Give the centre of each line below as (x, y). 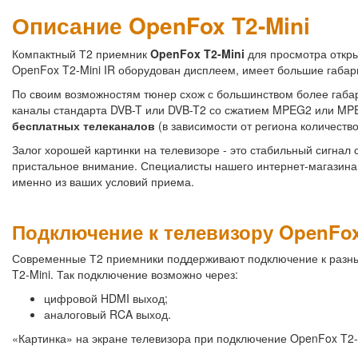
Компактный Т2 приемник (81, 54)
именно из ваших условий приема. (103, 182)
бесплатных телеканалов (84, 126)
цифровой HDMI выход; (106, 298)
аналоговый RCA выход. (107, 314)
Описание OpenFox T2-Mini (161, 26)
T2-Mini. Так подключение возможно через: (125, 274)
